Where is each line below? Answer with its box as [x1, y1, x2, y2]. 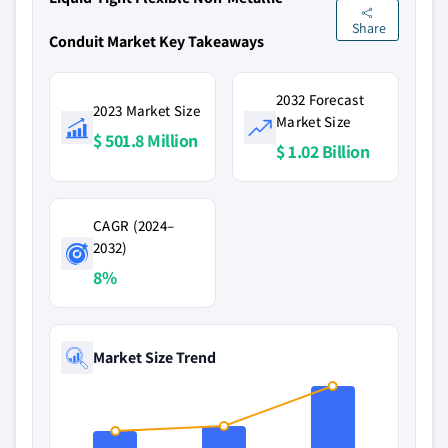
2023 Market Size [93, 101, 200, 120]
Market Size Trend [93, 346, 216, 368]
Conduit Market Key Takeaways [49, 31, 264, 52]
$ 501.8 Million [93, 129, 198, 152]
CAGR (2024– [93, 216, 175, 235]
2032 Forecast [276, 90, 364, 109]
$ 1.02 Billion [276, 140, 369, 163]
